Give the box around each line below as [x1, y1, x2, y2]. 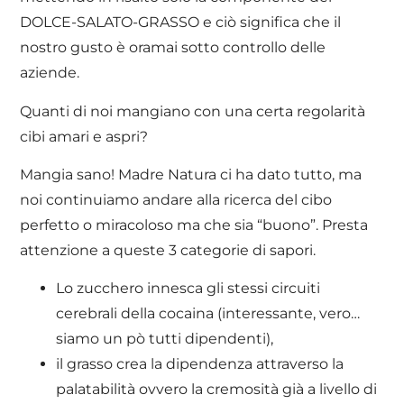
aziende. [20, 64, 80, 82]
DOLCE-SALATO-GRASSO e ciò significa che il [20, 14, 342, 32]
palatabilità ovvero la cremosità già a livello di [56, 381, 378, 399]
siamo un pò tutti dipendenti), [56, 330, 274, 348]
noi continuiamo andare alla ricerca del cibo [20, 191, 333, 209]
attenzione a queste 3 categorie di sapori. [20, 242, 317, 260]
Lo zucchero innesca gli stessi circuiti [56, 280, 321, 298]
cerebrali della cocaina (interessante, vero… [56, 305, 361, 323]
